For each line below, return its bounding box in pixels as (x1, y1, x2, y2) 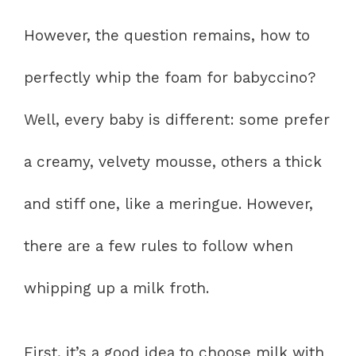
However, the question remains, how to (24, 25, 310, 44)
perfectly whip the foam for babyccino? (24, 68, 315, 87)
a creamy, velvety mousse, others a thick (24, 152, 322, 171)
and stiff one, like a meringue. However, (24, 194, 313, 213)
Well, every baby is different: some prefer (24, 110, 330, 129)
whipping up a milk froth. (24, 278, 209, 297)
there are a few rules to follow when (24, 236, 293, 255)
